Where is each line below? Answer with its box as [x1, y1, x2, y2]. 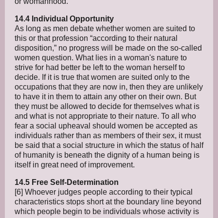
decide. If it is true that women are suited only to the [15, 73, 190, 81]
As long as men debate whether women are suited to [15, 24, 195, 33]
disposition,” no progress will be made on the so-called [15, 43, 202, 52]
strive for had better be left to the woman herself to [15, 63, 185, 72]
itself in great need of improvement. [15, 160, 135, 169]
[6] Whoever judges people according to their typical [15, 187, 193, 196]
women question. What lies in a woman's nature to [15, 53, 187, 62]
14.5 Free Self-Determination [15, 178, 119, 186]
